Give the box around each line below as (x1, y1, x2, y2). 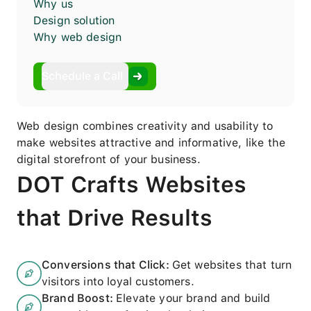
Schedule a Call (42, 69, 123, 83)
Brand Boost (42, 292, 110, 305)
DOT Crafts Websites (17, 171, 246, 199)
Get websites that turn (171, 258, 292, 272)
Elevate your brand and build (116, 292, 271, 305)
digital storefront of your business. (17, 153, 201, 167)
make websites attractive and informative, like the (17, 136, 286, 150)
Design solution (33, 14, 115, 28)
